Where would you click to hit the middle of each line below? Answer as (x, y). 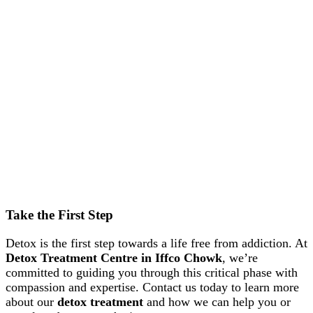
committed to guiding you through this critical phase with (152, 273)
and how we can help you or (217, 302)
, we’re (240, 258)
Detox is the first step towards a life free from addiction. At (156, 243)
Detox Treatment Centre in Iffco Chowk (114, 258)
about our (31, 302)
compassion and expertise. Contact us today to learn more (152, 287)
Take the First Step (59, 215)
